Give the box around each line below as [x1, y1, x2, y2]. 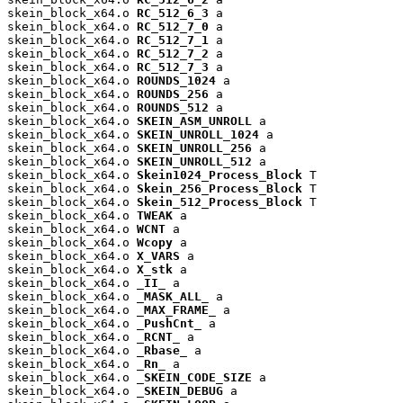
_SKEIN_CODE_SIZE [137, 370, 252, 384]
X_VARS [137, 248, 180, 263]
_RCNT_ [137, 329, 180, 344]
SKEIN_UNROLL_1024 [137, 127, 259, 141]
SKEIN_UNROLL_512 [137, 154, 252, 168]
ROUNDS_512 [137, 100, 209, 114]
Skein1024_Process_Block [137, 167, 302, 182]
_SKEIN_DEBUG [137, 383, 223, 398]
